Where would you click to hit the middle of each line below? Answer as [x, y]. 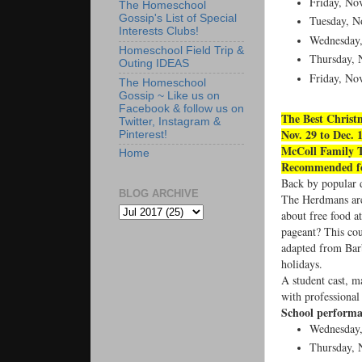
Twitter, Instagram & [170, 121]
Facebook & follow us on [181, 108]
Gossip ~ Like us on [169, 95]
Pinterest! [143, 134]
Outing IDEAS [154, 63]
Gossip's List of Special [178, 19]
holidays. [302, 263]
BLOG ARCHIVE [159, 193]
